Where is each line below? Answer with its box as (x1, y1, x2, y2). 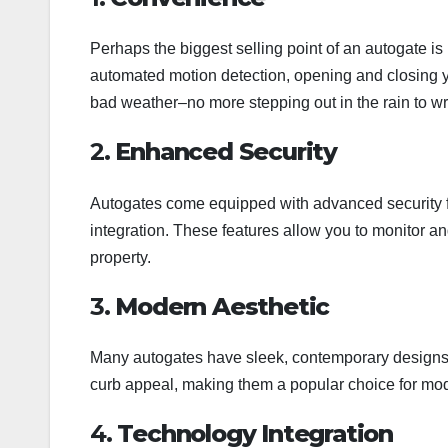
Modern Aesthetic (115, 291, 330, 321)
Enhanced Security (115, 137, 338, 167)
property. (90, 248, 151, 266)
